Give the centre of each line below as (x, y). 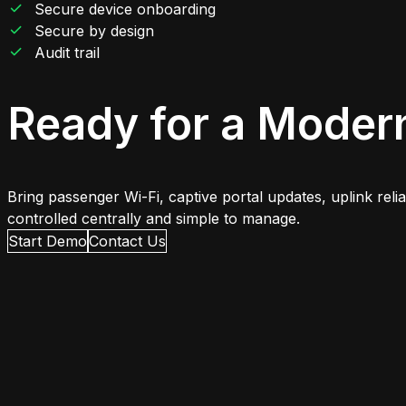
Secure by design (95, 30)
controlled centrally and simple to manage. (154, 219)
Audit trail (68, 52)
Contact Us (127, 242)
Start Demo (48, 242)
